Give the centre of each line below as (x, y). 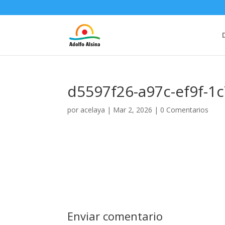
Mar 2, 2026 (133, 110)
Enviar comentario (115, 216)
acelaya (93, 110)
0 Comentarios (185, 110)
